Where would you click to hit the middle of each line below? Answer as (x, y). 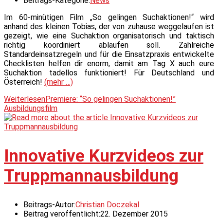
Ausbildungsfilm (31, 109)
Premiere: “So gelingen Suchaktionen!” (110, 99)
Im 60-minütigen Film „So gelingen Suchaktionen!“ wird (109, 18)
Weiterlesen (25, 99)
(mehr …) (59, 82)
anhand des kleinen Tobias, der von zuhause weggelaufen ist (109, 27)
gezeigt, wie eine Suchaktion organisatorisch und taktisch (109, 36)
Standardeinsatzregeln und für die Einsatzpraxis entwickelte (109, 54)
